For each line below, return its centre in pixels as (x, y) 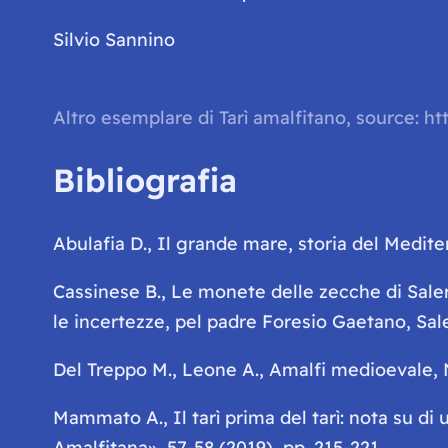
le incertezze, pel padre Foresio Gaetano (229, 321)
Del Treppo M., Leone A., (160, 369)
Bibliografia (144, 180)
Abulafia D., (104, 243)
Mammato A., (112, 417)
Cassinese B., (111, 291)
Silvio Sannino (113, 39)
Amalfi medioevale (350, 369)
